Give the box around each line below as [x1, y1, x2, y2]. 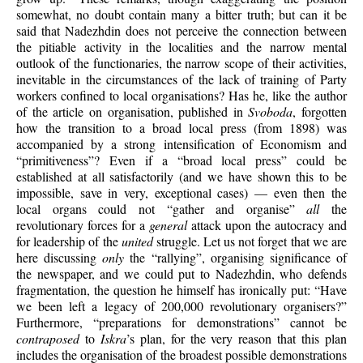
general [149, 216, 188, 233]
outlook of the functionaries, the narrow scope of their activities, [16, 53, 347, 71]
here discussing [16, 248, 103, 266]
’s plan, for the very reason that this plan [126, 329, 347, 347]
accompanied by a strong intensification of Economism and [16, 135, 347, 152]
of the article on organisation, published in [16, 102, 249, 120]
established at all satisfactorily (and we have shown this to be [16, 167, 347, 185]
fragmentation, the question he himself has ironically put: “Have [16, 280, 347, 298]
